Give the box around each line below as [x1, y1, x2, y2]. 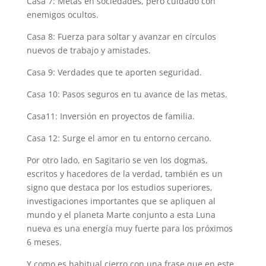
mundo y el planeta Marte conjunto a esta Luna [26, 209, 216, 221]
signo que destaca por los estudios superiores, [26, 182, 213, 194]
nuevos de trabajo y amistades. [26, 45, 151, 56]
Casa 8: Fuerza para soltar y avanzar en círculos [26, 31, 216, 43]
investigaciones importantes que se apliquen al [26, 195, 216, 207]
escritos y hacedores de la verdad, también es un [26, 168, 223, 180]
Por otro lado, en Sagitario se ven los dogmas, [26, 154, 208, 166]
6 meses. [26, 236, 62, 248]
